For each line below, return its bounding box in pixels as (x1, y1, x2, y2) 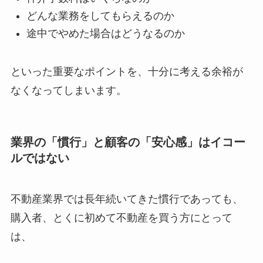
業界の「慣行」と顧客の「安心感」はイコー (10, 136, 245, 149)
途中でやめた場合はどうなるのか (26, 28, 185, 40)
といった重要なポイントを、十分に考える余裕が (10, 66, 243, 78)
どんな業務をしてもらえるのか (26, 10, 174, 22)
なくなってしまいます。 (10, 85, 127, 97)
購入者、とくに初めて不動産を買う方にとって (10, 211, 232, 224)
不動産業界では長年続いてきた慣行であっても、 (10, 193, 243, 205)
